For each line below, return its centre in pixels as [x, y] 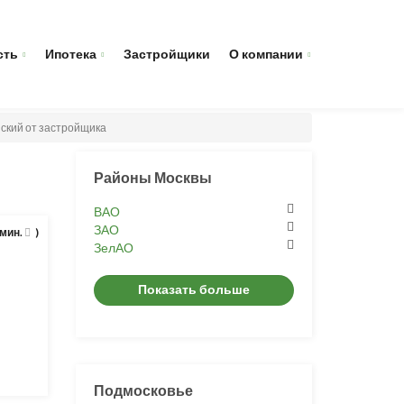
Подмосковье [143, 390]
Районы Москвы [152, 177]
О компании [266, 54]
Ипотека [71, 54]
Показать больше [193, 289]
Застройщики [167, 54]
